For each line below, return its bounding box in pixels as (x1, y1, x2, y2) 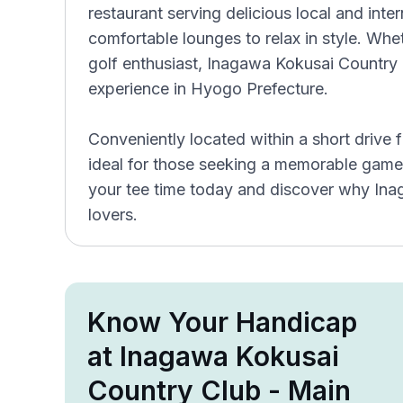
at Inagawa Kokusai (87, 340, 339, 372)
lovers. (88, 205, 138, 224)
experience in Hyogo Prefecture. (88, 79, 328, 98)
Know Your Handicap (87, 306, 357, 338)
